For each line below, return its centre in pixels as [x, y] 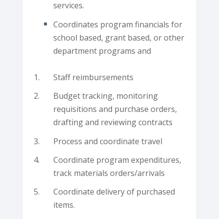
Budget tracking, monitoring [105, 96]
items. [64, 205]
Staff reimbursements [93, 77]
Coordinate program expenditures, [117, 160]
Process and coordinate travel [108, 141]
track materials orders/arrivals [109, 173]
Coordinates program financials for [118, 24]
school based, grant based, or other [119, 38]
